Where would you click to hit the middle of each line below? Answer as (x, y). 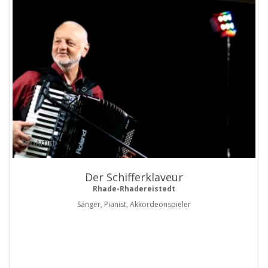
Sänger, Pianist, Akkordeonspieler (134, 205)
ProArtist (39, 143)
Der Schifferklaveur (134, 177)
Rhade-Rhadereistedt (134, 189)
